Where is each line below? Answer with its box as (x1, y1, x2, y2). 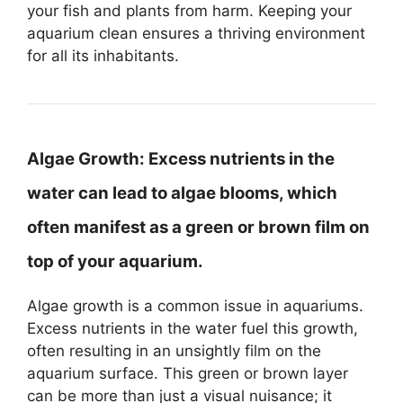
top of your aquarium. (27, 250, 203, 272)
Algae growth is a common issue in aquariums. (27, 296, 363, 315)
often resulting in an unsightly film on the (27, 341, 321, 360)
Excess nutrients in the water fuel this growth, (27, 318, 358, 337)
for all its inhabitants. (27, 46, 179, 65)
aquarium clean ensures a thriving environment (27, 23, 365, 42)
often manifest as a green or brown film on (27, 216, 370, 237)
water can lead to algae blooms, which (27, 182, 337, 203)
